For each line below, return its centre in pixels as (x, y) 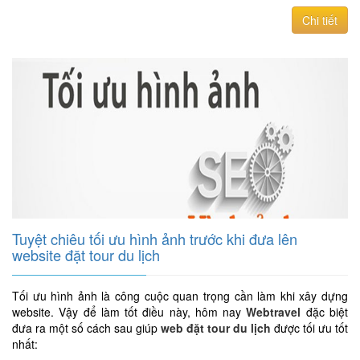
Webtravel (274, 312)
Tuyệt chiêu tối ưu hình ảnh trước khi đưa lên (155, 239)
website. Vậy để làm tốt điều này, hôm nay (129, 312)
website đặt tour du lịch (86, 255)
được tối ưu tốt (309, 328)
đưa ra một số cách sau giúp (85, 328)
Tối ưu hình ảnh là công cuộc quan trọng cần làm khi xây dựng (180, 296)
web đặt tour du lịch (214, 328)
